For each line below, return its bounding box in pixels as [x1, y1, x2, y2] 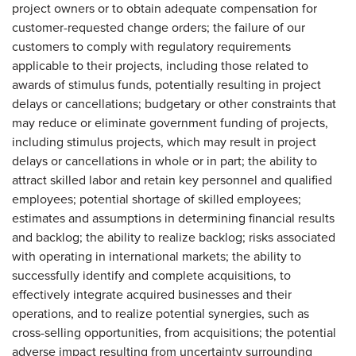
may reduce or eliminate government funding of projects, [12, 114, 328, 131]
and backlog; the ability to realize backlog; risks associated [12, 228, 335, 246]
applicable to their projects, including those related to [12, 56, 308, 74]
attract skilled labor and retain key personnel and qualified [12, 171, 332, 188]
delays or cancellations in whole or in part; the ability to [12, 152, 317, 169]
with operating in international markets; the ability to [12, 247, 301, 265]
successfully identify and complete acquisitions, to [12, 266, 291, 284]
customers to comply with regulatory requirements [12, 37, 291, 55]
